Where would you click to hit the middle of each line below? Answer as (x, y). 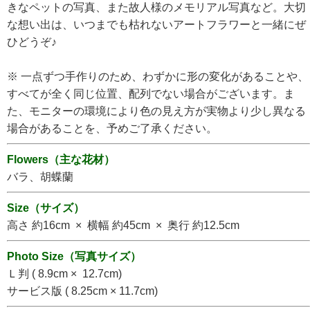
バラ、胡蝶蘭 (40, 177)
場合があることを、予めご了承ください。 (112, 129)
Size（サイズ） (46, 208)
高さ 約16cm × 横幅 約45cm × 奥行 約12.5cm (123, 226)
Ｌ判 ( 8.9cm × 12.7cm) (64, 274)
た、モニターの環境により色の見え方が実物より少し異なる (156, 111)
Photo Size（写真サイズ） (74, 257)
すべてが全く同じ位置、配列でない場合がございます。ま (151, 94)
